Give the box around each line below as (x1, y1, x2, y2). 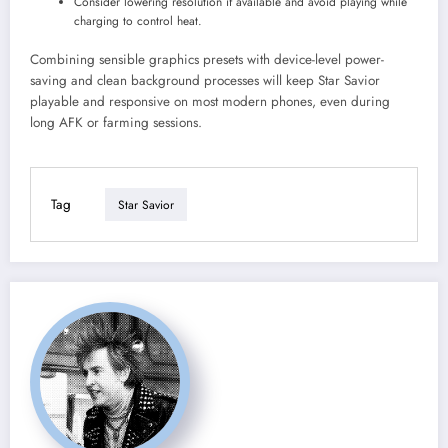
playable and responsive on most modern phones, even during (30, 92, 390, 112)
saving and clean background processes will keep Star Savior (30, 71, 380, 91)
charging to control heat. (74, 12, 202, 31)
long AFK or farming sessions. (30, 113, 202, 133)
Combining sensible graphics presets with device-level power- (30, 50, 384, 70)
